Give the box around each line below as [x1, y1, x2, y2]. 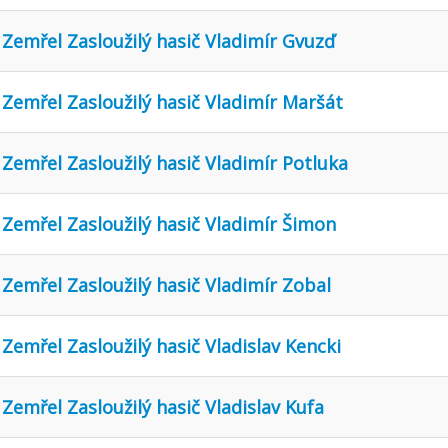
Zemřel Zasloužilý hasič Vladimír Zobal [2, 272, 331, 297]
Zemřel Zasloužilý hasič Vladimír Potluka [2, 150, 348, 175]
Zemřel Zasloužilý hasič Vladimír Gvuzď [2, 28, 335, 53]
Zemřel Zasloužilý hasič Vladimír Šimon [2, 211, 336, 236]
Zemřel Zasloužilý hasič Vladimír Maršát [2, 89, 343, 114]
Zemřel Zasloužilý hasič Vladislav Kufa [2, 394, 324, 419]
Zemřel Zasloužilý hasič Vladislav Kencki [2, 333, 341, 358]
